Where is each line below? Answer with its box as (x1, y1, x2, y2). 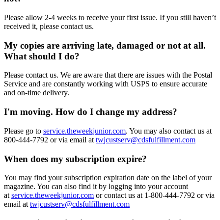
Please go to (4, 126, 43, 135)
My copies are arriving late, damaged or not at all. (4, 40, 206, 51)
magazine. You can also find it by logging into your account (4, 182, 188, 191)
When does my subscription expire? (4, 153, 147, 164)
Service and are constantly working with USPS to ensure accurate (4, 80, 207, 88)
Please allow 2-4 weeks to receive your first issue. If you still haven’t (4, 13, 216, 22)
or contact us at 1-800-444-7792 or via (94, 191, 215, 200)
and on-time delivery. (4, 88, 69, 97)
